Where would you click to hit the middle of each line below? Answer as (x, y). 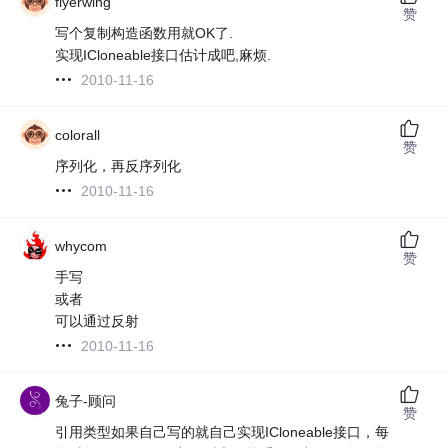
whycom (81, 245)
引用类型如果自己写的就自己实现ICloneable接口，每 (222, 431)
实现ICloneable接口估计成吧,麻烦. (163, 54)
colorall (78, 134)
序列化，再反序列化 (118, 165)
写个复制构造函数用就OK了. (144, 32)
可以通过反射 (97, 320)
